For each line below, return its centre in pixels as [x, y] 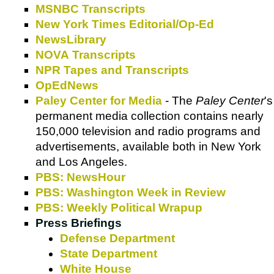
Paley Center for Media [99, 100]
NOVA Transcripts [86, 54]
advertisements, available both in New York [148, 146]
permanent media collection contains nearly [150, 116]
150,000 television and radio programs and [148, 131]
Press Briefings [79, 222]
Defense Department [117, 238]
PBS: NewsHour [80, 177]
